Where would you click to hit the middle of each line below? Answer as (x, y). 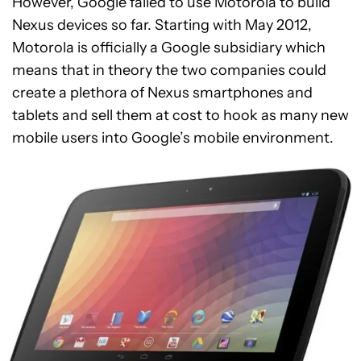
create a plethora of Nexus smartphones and (162, 92)
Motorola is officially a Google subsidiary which (169, 47)
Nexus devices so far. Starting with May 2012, (162, 25)
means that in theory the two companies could (169, 70)
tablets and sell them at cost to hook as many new (180, 115)
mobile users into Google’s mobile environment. (173, 137)
